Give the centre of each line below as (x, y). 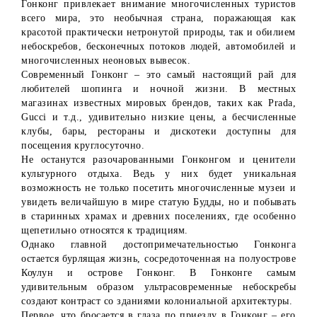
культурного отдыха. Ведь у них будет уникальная (158, 174)
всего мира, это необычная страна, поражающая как (158, 18)
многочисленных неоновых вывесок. (106, 61)
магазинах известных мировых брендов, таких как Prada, (158, 103)
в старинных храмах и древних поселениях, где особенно (158, 217)
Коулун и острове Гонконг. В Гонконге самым (158, 273)
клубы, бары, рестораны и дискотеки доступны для (158, 132)
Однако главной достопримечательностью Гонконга (158, 245)
